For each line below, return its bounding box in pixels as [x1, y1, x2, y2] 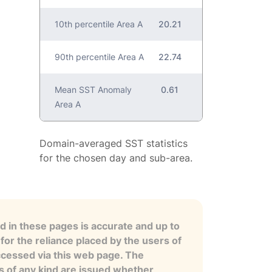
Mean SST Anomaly [55, 84, 132, 95]
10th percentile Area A [55, 19, 143, 29]
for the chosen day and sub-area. [39, 152, 193, 164]
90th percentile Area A [55, 52, 144, 62]
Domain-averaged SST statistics [39, 137, 188, 149]
